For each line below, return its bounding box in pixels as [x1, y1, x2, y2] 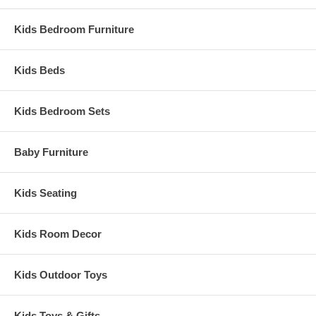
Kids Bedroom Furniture [14, 23, 134, 36]
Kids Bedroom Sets [14, 105, 110, 118]
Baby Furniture [14, 146, 88, 159]
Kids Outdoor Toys [14, 269, 107, 281]
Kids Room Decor [14, 228, 102, 241]
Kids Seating [14, 187, 77, 200]
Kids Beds [14, 64, 65, 77]
